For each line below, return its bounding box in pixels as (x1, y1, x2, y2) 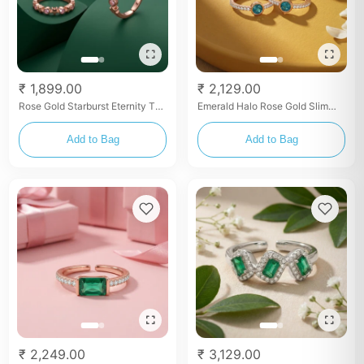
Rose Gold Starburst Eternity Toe (19, 99, 166, 112)
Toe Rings (197, 111, 242, 124)
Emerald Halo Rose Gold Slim (197, 99, 328, 112)
